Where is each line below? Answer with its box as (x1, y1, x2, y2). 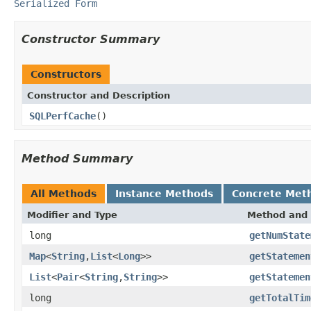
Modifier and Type (27, 209, 117, 220)
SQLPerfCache (29, 110, 96, 121)
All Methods (31, 187, 96, 199)
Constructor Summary (22, 32, 160, 46)
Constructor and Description (27, 90, 170, 101)
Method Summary (22, 151, 133, 165)
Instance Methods (115, 187, 213, 199)
